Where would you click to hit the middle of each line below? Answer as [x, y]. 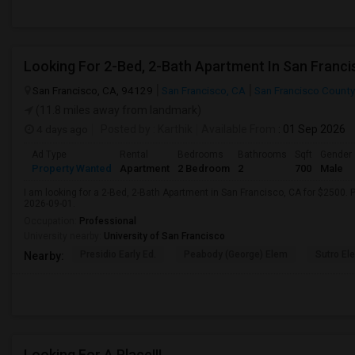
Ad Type [49, 155]
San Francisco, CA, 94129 [93, 90]
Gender [336, 155]
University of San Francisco [164, 236]
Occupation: [52, 221]
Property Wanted [72, 168]
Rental [134, 155]
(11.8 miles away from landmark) [117, 110]
